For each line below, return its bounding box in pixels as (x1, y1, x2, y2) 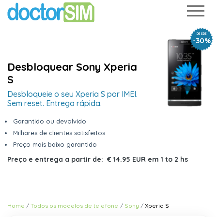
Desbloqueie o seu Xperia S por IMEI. (7, 89, 138, 99)
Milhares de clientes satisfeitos (13, 129, 105, 137)
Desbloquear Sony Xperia (7, 60, 137, 74)
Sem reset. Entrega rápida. (7, 98, 102, 108)
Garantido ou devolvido (13, 117, 86, 125)
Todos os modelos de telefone (31, 202, 119, 209)
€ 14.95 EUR (107, 155, 146, 164)
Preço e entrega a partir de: (7, 155, 107, 164)
